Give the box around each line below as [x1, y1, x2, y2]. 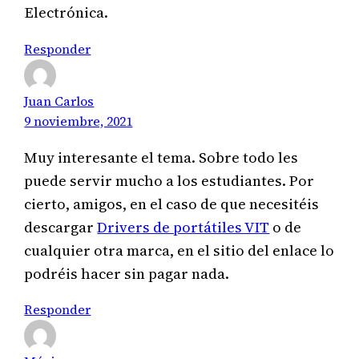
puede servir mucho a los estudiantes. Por [24, 171, 315, 192]
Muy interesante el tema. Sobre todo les [24, 147, 299, 168]
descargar [24, 217, 98, 238]
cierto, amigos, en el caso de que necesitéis [24, 194, 320, 215]
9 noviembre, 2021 [24, 111, 133, 130]
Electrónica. [24, 2, 109, 23]
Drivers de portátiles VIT [97, 217, 270, 238]
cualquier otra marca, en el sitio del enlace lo [24, 240, 335, 261]
